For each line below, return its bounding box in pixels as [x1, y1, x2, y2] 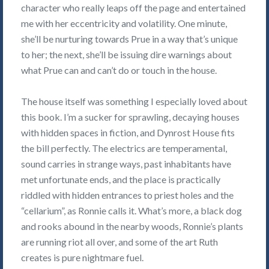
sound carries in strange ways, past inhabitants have [21, 158, 231, 170]
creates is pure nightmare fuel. [21, 252, 144, 264]
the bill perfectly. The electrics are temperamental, [21, 142, 227, 154]
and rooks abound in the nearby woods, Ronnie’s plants [21, 220, 243, 232]
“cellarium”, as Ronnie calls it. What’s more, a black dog [21, 205, 242, 217]
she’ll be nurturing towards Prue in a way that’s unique [21, 32, 238, 44]
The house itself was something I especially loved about [21, 95, 247, 107]
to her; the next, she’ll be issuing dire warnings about [21, 48, 232, 60]
